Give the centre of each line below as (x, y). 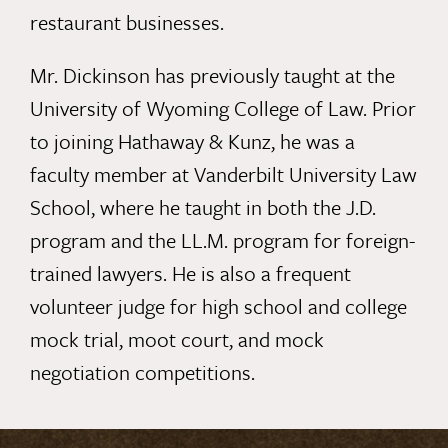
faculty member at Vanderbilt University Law (223, 174)
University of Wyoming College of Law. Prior (222, 108)
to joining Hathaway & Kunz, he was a (192, 141)
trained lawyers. (98, 273)
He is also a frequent (258, 273)
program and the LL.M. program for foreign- (222, 240)
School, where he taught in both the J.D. (202, 207)
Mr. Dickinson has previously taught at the (212, 75)
